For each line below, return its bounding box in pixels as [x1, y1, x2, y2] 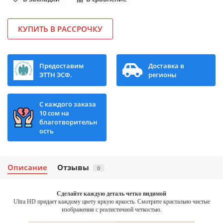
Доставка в [148, 61, 184, 71]
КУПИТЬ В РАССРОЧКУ [18, 24, 103, 34]
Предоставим [39, 61, 84, 71]
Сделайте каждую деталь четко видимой [57, 190, 166, 198]
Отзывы [57, 162, 89, 173]
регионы [148, 70, 177, 80]
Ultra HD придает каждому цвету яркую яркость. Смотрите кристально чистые [13, 198, 210, 206]
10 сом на [39, 109, 69, 118]
